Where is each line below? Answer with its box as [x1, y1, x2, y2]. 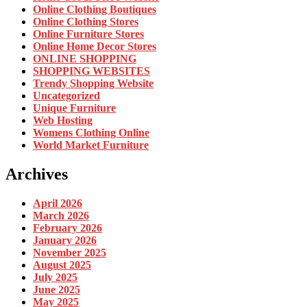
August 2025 [33, 258, 91, 271]
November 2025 [33, 246, 106, 258]
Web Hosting [33, 114, 93, 127]
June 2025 [33, 283, 80, 295]
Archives [5, 164, 68, 183]
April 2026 [33, 197, 82, 209]
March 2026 [33, 209, 89, 221]
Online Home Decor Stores [33, 40, 156, 53]
